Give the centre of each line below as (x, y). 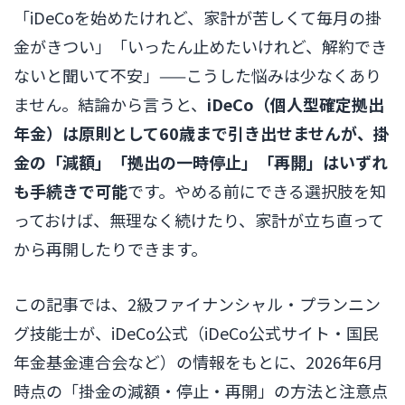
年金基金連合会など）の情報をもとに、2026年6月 (198, 361)
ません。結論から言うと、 (110, 104)
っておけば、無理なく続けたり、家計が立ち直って (199, 220)
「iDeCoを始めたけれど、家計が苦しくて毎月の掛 (198, 17)
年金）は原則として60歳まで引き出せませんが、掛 (202, 133)
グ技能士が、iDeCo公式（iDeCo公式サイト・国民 (196, 332)
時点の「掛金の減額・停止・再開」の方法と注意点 (201, 390)
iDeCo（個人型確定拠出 (296, 104)
